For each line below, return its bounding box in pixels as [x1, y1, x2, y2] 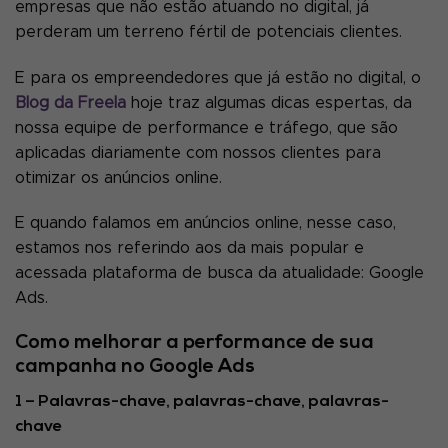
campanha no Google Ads [15, 358, 255, 378]
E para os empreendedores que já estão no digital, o [15, 69, 421, 86]
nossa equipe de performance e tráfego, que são [15, 119, 398, 136]
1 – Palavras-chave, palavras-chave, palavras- [15, 393, 389, 410]
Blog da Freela [15, 94, 126, 111]
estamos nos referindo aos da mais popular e [15, 240, 364, 257]
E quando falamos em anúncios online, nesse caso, [15, 215, 396, 232]
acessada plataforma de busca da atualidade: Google [15, 265, 424, 282]
